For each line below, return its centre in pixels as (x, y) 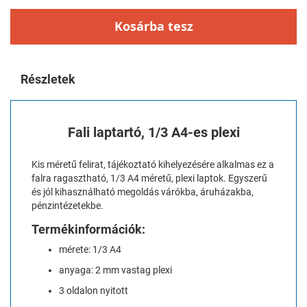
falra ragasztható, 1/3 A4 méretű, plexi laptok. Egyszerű (149, 178)
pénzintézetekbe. (67, 205)
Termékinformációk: (88, 229)
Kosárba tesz (153, 26)
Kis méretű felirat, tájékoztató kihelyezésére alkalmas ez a (153, 164)
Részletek (48, 79)
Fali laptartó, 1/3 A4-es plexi (153, 132)
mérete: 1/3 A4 (90, 249)
